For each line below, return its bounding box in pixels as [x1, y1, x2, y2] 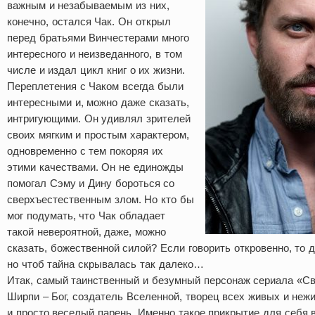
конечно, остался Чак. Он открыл [7, 15, 171, 27]
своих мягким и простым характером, [7, 129, 189, 141]
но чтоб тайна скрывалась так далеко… [7, 258, 204, 270]
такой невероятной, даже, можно [7, 226, 167, 238]
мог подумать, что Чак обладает [7, 210, 165, 221]
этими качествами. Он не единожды [7, 161, 184, 173]
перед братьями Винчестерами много [7, 32, 190, 44]
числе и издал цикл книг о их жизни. [7, 64, 185, 76]
